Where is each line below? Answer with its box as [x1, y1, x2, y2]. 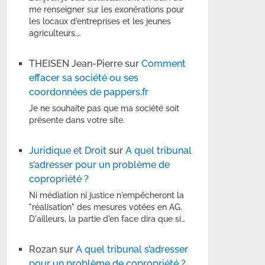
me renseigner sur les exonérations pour [29, 5, 185, 15]
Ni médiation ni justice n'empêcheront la [29, 190, 185, 201]
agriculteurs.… [29, 28, 82, 38]
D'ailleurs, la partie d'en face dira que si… [29, 214, 186, 224]
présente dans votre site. [29, 115, 125, 125]
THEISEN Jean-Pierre [29, 58, 123, 70]
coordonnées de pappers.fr [29, 86, 149, 98]
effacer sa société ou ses [29, 72, 139, 84]
